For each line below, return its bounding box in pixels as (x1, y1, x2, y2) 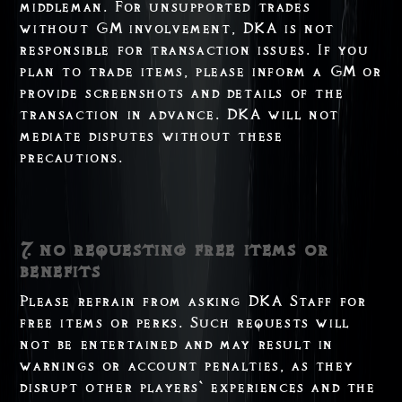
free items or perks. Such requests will (20, 313, 350, 332)
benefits (20, 258, 101, 283)
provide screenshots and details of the (20, 83, 345, 102)
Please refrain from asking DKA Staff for (20, 292, 367, 310)
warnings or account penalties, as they (20, 356, 354, 375)
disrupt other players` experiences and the (20, 378, 376, 397)
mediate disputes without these (20, 127, 284, 145)
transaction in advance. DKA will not (20, 105, 339, 124)
